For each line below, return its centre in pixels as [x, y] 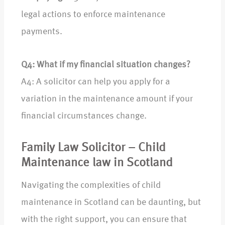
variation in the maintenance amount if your [107, 99]
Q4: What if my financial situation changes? [106, 65]
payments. [42, 32]
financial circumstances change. [84, 116]
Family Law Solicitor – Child [93, 148]
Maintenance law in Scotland [97, 163]
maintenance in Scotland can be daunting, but [111, 203]
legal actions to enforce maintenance [93, 15]
